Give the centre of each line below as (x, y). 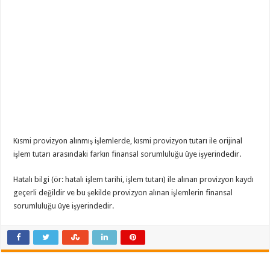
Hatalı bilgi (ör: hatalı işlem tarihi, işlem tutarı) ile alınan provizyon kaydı (134, 179)
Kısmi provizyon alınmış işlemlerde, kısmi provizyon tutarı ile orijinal (128, 140)
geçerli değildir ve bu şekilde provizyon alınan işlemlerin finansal (123, 192)
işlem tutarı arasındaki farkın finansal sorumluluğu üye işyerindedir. (127, 154)
